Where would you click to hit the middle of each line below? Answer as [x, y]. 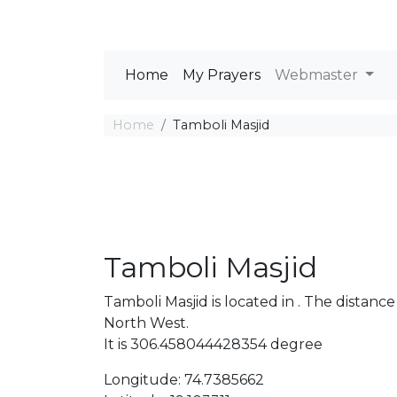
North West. [146, 323]
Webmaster [318, 75]
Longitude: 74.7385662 [184, 380]
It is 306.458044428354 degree [213, 344]
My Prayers [222, 75]
